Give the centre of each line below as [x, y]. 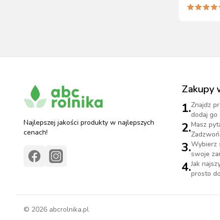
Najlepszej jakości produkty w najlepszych [89, 123]
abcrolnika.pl [68, 209]
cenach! [36, 132]
